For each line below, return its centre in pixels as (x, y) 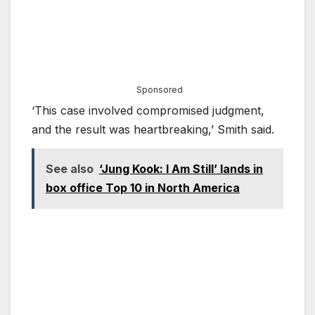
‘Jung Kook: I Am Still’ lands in (181, 169)
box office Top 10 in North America (143, 188)
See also (70, 169)
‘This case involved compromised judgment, (148, 111)
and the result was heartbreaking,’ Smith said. (153, 130)
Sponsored (160, 90)
